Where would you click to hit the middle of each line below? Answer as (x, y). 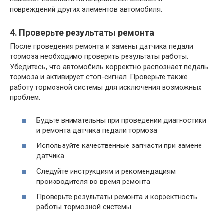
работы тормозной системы (84, 207)
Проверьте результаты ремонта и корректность (117, 197)
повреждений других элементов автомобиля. (86, 9)
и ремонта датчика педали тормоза (97, 130)
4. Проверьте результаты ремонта (82, 33)
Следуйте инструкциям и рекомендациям (106, 171)
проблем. (25, 98)
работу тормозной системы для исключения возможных (106, 87)
